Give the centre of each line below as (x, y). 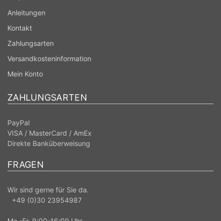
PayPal (18, 122)
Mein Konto (25, 74)
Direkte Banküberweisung (49, 143)
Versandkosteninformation (49, 58)
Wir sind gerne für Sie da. (48, 189)
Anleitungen (26, 12)
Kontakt (20, 28)
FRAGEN (26, 164)
